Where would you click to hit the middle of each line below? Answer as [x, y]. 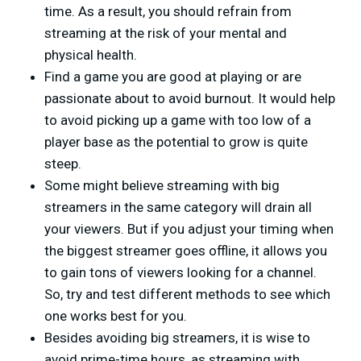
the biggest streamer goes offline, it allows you [186, 251]
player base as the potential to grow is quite [176, 142]
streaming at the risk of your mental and [166, 33]
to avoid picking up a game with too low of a [178, 120]
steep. [63, 164]
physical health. [91, 55]
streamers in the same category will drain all [178, 207]
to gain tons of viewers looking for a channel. [180, 273]
